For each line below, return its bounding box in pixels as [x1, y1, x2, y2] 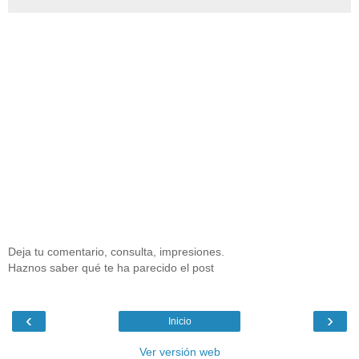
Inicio [167, 316, 192, 328]
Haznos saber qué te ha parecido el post [8, 260, 214, 274]
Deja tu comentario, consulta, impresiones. [8, 244, 224, 258]
